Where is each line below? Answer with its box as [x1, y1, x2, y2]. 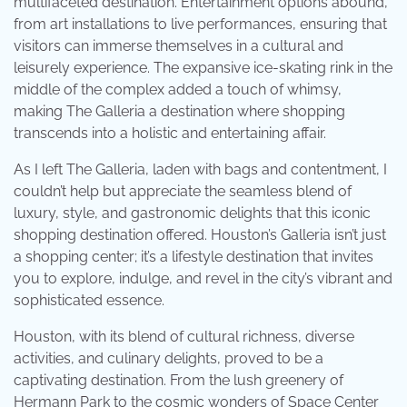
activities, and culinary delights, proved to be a [14, 349, 323, 367]
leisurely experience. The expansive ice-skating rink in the [14, 58, 392, 76]
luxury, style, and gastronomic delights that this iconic [14, 203, 371, 222]
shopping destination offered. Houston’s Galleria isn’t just [14, 225, 386, 243]
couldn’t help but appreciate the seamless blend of [14, 182, 352, 200]
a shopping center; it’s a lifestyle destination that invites [14, 247, 373, 265]
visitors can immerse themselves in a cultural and [14, 36, 343, 55]
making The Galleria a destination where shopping [14, 102, 345, 120]
